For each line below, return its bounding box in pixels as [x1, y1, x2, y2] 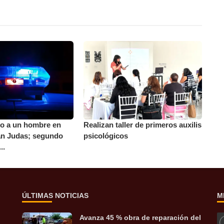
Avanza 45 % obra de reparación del [79, 213, 201, 222]
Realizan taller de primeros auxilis [83, 120, 202, 129]
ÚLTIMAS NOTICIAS [22, 191, 88, 200]
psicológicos [83, 131, 128, 140]
